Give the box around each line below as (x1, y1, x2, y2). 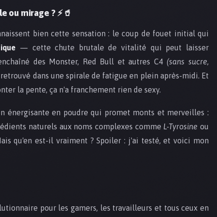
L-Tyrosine (163, 122, 198, 131)
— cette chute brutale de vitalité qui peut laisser (15, 43, 209, 52)
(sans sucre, (167, 57, 209, 66)
